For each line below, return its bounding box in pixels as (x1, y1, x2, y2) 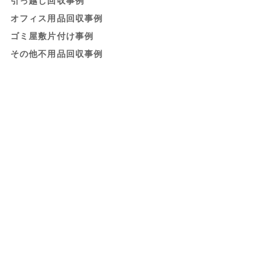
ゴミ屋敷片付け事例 (10, 32, 94, 42)
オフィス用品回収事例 (10, 14, 103, 24)
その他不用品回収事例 (10, 50, 103, 59)
